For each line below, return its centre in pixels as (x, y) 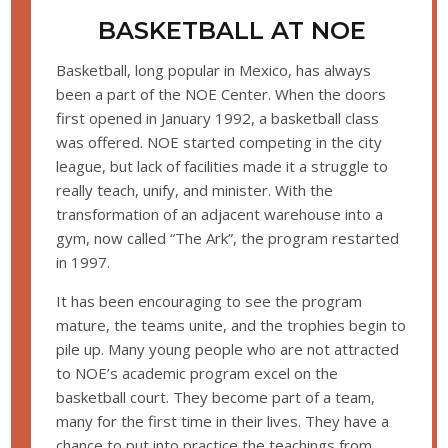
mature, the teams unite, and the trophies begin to (231, 325)
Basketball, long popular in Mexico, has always (214, 70)
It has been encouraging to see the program (209, 301)
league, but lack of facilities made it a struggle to (222, 166)
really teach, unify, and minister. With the (195, 190)
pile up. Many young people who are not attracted (228, 349)
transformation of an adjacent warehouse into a (220, 214)
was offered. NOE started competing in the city (219, 142)
